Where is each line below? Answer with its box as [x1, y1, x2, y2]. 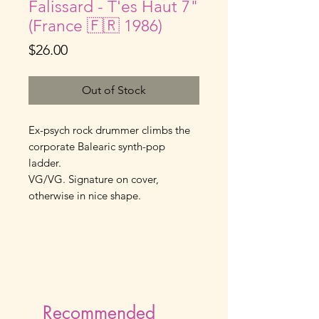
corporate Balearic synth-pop [28, 139, 165, 153]
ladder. [28, 155, 61, 169]
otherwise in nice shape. [28, 188, 141, 202]
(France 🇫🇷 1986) [28, 16, 162, 36]
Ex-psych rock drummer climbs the [28, 122, 190, 137]
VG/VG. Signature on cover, [28, 172, 159, 186]
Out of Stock [82, 83, 146, 97]
